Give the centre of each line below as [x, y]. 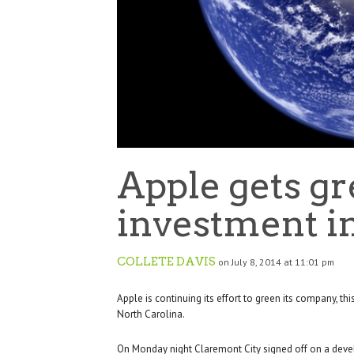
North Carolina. [151, 314]
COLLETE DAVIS [166, 262]
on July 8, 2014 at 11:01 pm [276, 262]
